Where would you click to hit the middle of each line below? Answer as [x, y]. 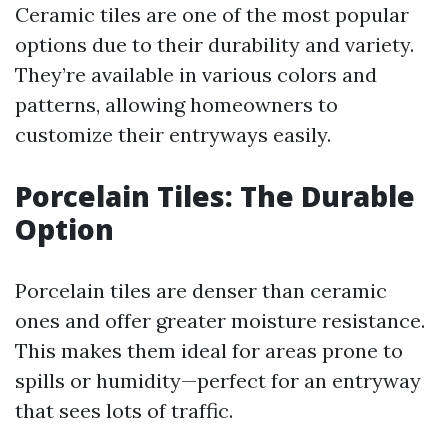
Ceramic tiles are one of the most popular [212, 14]
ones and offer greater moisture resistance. [220, 320]
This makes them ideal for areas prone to [209, 350]
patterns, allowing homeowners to [176, 104]
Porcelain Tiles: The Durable [215, 196]
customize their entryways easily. [173, 134]
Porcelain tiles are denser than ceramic [201, 290]
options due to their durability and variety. [214, 44]
